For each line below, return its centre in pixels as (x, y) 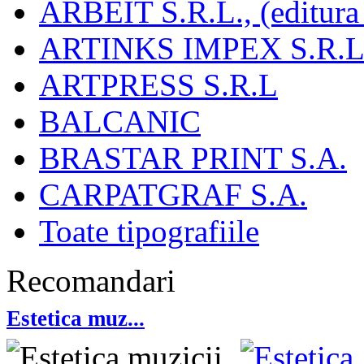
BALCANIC (120, 122)
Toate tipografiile (149, 232)
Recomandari (91, 281)
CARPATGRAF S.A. (173, 195)
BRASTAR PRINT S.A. (193, 158)
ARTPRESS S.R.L (158, 85)
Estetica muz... (76, 319)
